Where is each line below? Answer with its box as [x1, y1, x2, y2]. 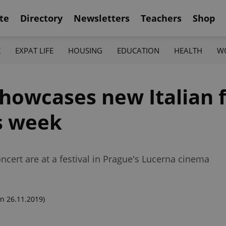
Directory [20, 12, 63, 24]
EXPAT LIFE [15, 45, 53, 55]
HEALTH [174, 45, 203, 55]
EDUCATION [117, 45, 160, 55]
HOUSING [68, 45, 102, 55]
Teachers [141, 12, 182, 24]
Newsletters [74, 12, 130, 24]
